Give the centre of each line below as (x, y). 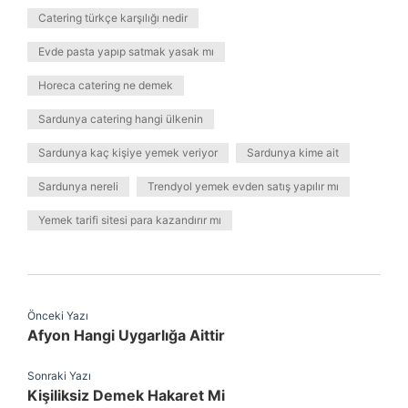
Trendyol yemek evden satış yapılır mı (243, 186)
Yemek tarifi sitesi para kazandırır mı (130, 220)
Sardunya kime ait (293, 153)
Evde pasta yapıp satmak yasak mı (126, 51)
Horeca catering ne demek (106, 85)
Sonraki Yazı (59, 376)
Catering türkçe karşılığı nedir (113, 18)
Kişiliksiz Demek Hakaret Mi (126, 395)
